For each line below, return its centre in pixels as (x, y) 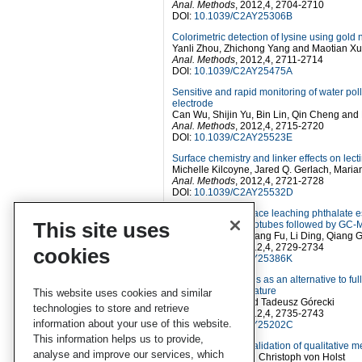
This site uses (101, 230)
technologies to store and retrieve (111, 308)
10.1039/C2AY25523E (243, 138)
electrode (193, 104)
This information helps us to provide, (118, 339)
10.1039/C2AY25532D (244, 193)
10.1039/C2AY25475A (243, 72)
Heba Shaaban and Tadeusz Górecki (253, 303)
